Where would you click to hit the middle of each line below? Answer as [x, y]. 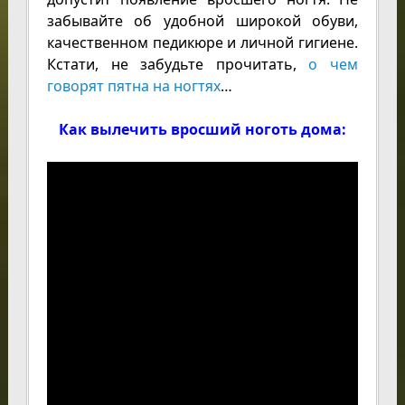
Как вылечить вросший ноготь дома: [202, 129]
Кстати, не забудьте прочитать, [178, 64]
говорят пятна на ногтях [133, 85]
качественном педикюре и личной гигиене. [202, 42]
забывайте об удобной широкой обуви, [202, 20]
